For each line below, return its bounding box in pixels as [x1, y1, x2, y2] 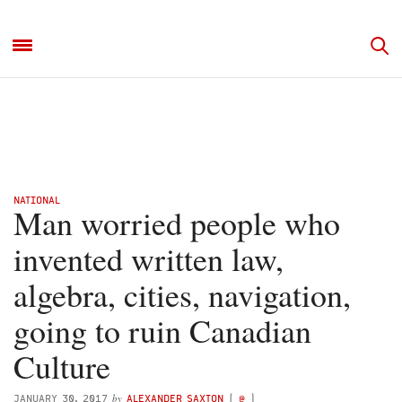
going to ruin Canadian [13, 309, 311, 352]
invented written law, [13, 237, 284, 280]
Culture [13, 345, 110, 388]
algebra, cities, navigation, [13, 273, 351, 316]
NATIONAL [13, 194, 60, 205]
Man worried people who [13, 201, 340, 244]
